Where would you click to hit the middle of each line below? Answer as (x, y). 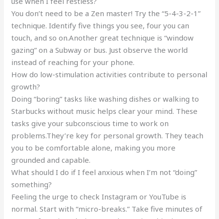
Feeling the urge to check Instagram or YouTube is (99, 196)
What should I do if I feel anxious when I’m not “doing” (104, 172)
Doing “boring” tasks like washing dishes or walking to (105, 99)
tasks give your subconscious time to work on (90, 123)
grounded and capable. (51, 160)
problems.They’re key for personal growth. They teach (108, 135)
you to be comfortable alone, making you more (94, 147)
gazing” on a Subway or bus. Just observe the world (100, 50)
